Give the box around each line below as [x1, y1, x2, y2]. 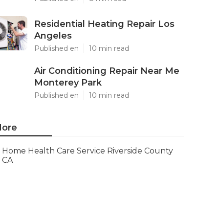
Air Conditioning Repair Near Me [34, 66, 179, 76]
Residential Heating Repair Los [34, 19, 175, 29]
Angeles [34, 30, 72, 41]
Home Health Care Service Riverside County [1, 146, 173, 155]
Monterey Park [34, 77, 102, 88]
